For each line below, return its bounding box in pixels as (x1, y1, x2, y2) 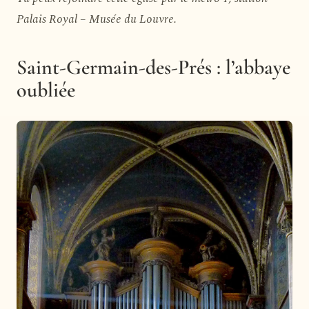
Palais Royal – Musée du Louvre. (17, 10, 177, 28)
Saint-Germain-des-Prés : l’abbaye (17, 54, 290, 80)
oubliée (17, 77, 75, 103)
